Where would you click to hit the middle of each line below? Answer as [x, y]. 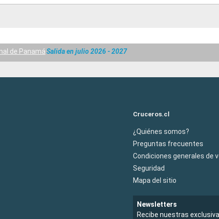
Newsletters [157, 204]
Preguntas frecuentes [168, 143]
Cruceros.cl [151, 114]
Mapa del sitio [155, 180]
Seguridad [149, 168]
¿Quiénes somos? [161, 131]
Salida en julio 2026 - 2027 [87, 52]
